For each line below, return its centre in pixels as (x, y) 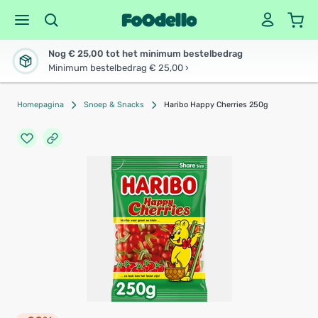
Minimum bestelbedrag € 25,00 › (119, 68)
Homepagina (40, 105)
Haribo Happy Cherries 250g (216, 105)
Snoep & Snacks (114, 105)
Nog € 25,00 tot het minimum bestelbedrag (146, 54)
